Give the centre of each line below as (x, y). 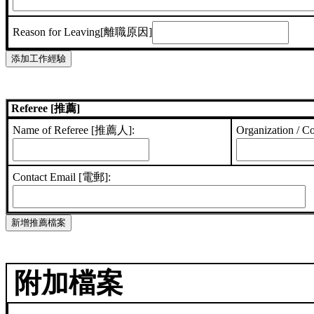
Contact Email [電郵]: (62, 177)
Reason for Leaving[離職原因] (83, 32)
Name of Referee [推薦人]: (74, 130)
